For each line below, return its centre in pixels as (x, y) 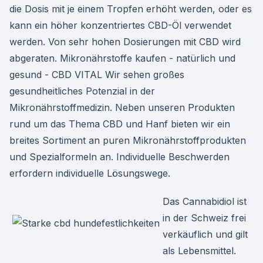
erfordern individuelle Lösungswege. (90, 173)
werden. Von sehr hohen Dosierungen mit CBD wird (125, 42)
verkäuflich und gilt (205, 234)
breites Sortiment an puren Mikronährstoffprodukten (128, 140)
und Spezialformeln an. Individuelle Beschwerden (119, 157)
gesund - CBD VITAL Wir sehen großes (97, 75)
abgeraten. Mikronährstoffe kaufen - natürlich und (122, 58)
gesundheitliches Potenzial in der (82, 91)
